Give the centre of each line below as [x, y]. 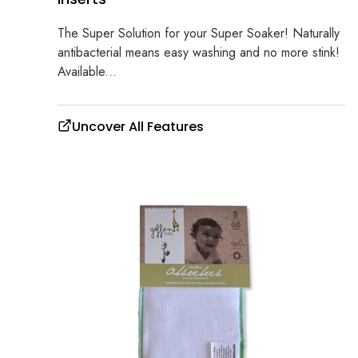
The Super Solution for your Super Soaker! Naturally [199, 34]
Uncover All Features [138, 127]
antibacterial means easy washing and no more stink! [199, 53]
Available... [87, 72]
